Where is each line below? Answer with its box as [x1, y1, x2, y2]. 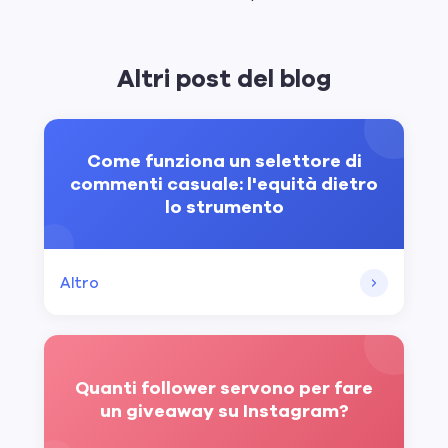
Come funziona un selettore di [86, 148, 362, 173]
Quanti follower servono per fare [75, 376, 373, 400]
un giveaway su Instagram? [99, 399, 349, 423]
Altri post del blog [117, 63, 331, 95]
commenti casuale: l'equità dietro [70, 171, 378, 196]
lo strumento [164, 194, 284, 219]
